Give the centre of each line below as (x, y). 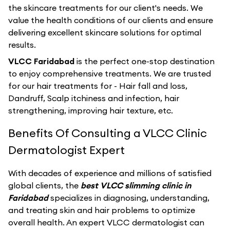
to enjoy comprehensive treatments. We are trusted (110, 73)
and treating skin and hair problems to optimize (102, 210)
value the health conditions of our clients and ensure (111, 20)
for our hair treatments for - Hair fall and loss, (98, 86)
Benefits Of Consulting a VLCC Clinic (108, 133)
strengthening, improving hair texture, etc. (91, 110)
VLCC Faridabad (42, 61)
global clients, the (44, 185)
